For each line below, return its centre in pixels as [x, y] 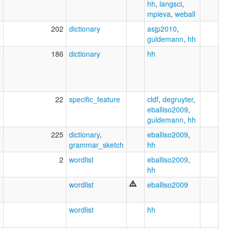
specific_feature [95, 99]
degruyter [178, 99]
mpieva [159, 14]
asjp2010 [162, 28]
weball [185, 14]
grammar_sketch [96, 144]
